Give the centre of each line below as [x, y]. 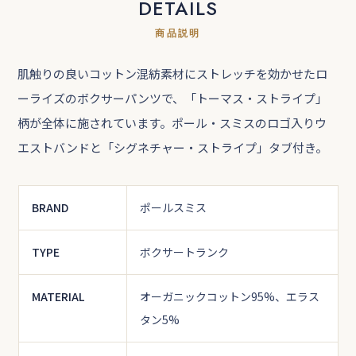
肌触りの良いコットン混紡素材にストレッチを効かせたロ [173, 74]
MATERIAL [58, 297]
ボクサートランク [184, 252]
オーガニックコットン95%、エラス [229, 297]
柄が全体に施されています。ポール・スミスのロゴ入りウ [172, 123]
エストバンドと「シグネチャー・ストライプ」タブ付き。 [173, 148]
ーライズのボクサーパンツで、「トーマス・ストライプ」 [173, 99]
